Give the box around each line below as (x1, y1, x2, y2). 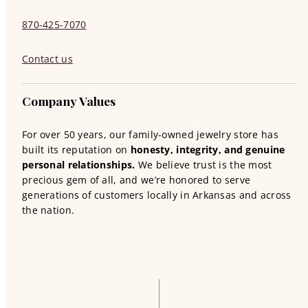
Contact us (22, 52, 73, 65)
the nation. (22, 203, 75, 217)
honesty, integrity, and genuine (130, 143, 285, 156)
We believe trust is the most (135, 158, 272, 171)
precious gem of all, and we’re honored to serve (22, 173, 251, 186)
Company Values (22, 93, 115, 109)
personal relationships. (22, 158, 135, 171)
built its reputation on (22, 143, 131, 156)
